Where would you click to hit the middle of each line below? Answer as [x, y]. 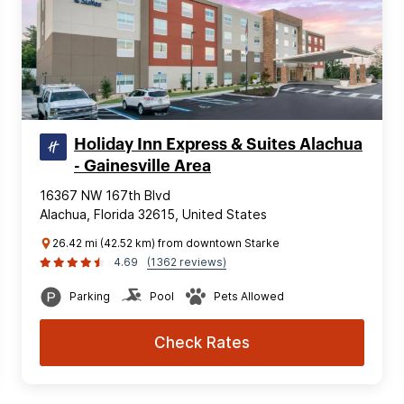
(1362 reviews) [187, 262]
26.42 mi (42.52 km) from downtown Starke [166, 243]
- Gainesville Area [142, 165]
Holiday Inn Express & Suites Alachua [218, 144]
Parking [90, 296]
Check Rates [202, 342]
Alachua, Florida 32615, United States [153, 214]
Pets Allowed [249, 296]
